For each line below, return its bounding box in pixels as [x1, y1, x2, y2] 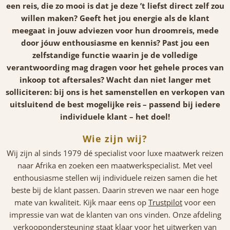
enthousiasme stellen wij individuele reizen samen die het [13, 172, 217, 183]
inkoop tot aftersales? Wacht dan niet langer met [19, 74, 211, 85]
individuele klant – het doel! [60, 111, 170, 122]
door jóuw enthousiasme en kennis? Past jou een [21, 37, 209, 48]
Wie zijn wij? [83, 132, 147, 145]
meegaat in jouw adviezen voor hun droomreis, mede [11, 25, 219, 36]
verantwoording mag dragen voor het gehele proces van [6, 62, 224, 73]
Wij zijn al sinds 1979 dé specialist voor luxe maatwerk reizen [7, 148, 223, 159]
